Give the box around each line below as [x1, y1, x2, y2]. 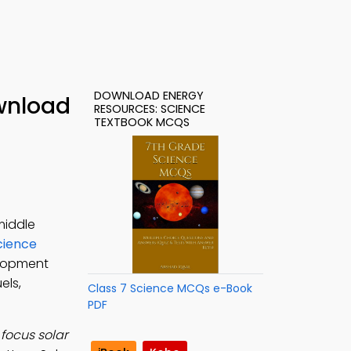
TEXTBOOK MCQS [94, 114, 190, 130]
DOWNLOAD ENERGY [94, 88, 204, 103]
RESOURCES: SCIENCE [94, 101, 205, 117]
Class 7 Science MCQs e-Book [88, 280, 252, 296]
